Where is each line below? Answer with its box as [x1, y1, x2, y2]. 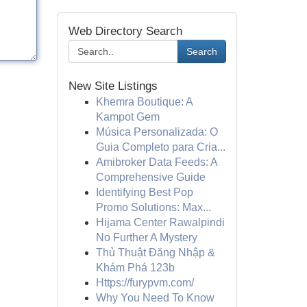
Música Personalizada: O [95, 126, 218, 138]
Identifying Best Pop [95, 186, 193, 198]
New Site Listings [68, 79, 158, 93]
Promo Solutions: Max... [95, 201, 211, 213]
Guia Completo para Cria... [95, 141, 225, 153]
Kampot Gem [95, 111, 160, 123]
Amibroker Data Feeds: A [95, 156, 217, 168]
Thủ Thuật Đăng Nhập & [95, 247, 215, 258]
